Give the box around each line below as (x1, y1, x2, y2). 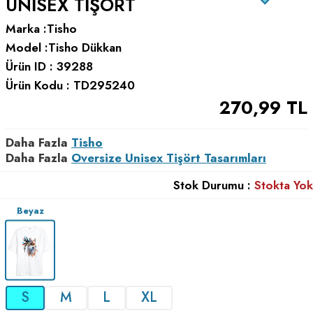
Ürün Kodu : (6, 76, 73, 94)
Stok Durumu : (173, 176, 251, 194)
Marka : (6, 20, 47, 37)
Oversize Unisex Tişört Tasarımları (71, 149, 266, 166)
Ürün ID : (6, 57, 57, 75)
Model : (6, 38, 48, 56)
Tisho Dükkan (48, 38, 122, 56)
